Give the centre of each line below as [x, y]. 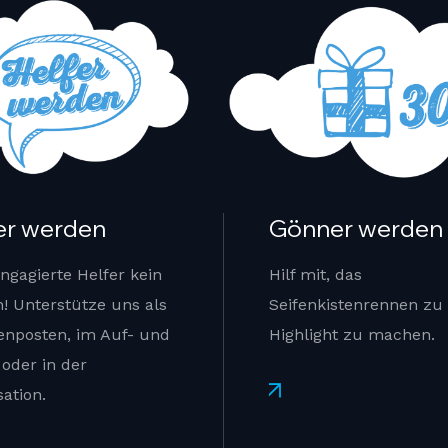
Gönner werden [356, 228]
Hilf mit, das [315, 275]
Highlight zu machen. [352, 335]
